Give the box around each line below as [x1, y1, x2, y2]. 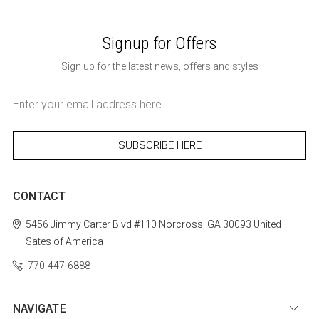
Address [12, 104, 48, 115]
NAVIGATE [12, 302, 66, 316]
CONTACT [12, 189, 66, 204]
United [251, 219, 281, 231]
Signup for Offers [102, 33, 217, 54]
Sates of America [25, 236, 103, 248]
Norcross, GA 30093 [156, 219, 251, 231]
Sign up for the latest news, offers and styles [61, 61, 258, 73]
